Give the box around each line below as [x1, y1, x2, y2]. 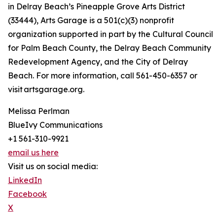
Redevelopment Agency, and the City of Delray [8, 57, 188, 67]
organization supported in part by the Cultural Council [8, 29, 213, 39]
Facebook [8, 189, 47, 199]
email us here [8, 147, 59, 158]
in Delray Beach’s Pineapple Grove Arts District [8, 1, 185, 12]
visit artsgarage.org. [8, 84, 84, 95]
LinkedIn [8, 175, 42, 185]
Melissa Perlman [8, 106, 70, 116]
